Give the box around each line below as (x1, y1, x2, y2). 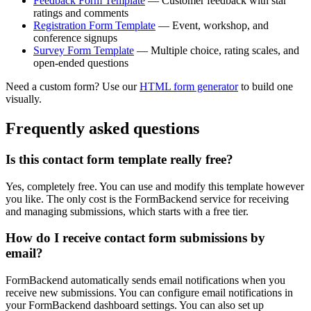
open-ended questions (33, 57, 128, 69)
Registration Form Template (33, 19, 155, 32)
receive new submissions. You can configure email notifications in (6, 287, 293, 299)
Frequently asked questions (6, 119, 199, 138)
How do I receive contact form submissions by (6, 230, 265, 246)
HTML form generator (140, 81, 238, 93)
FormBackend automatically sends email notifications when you (6, 274, 285, 287)
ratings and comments (33, 7, 128, 19)
